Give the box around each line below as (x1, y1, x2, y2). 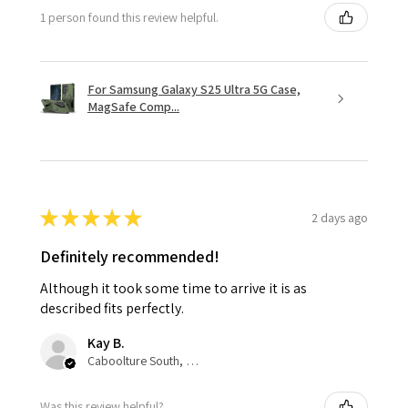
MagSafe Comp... (87, 98, 179, 116)
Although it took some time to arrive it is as (40, 279, 307, 299)
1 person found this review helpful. (40, 8, 219, 25)
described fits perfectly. (40, 299, 184, 319)
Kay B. (87, 333, 125, 353)
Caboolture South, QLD (186, 352, 199, 370)
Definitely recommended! (40, 246, 219, 268)
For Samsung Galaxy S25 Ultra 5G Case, (87, 81, 301, 98)
